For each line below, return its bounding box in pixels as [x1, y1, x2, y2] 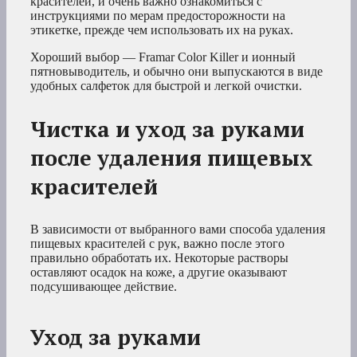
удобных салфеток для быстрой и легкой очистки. [30, 78, 302, 92]
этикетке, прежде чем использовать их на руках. [30, 22, 293, 37]
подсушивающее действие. [30, 279, 177, 293]
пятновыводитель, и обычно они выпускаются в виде [30, 64, 323, 78]
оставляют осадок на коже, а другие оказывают [30, 265, 287, 279]
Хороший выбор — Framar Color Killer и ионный [30, 49, 296, 64]
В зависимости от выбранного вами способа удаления [30, 222, 325, 236]
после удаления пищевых [30, 143, 313, 172]
